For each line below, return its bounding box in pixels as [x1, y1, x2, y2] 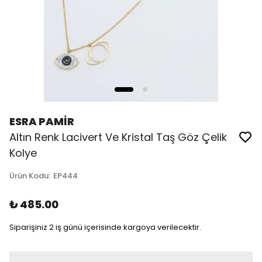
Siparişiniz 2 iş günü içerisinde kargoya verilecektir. [9, 222, 201, 233]
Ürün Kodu [9, 170, 49, 181]
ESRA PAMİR [9, 114, 74, 129]
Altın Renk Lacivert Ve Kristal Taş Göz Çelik [9, 130, 227, 144]
